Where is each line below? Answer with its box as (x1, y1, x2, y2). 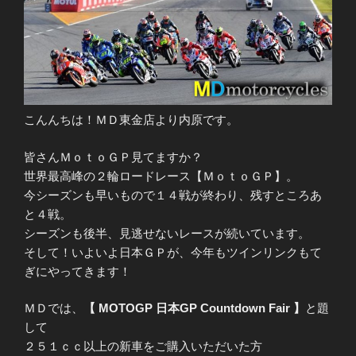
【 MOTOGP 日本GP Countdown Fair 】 (83, 301, 305, 315)
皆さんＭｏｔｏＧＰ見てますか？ (24, 149, 203, 164)
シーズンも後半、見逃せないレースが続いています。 (24, 226, 310, 240)
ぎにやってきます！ (24, 264, 131, 278)
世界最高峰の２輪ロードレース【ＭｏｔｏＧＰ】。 (24, 168, 298, 183)
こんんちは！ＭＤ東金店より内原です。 (24, 113, 238, 127)
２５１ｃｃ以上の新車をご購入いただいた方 (24, 339, 262, 354)
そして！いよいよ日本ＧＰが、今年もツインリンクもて (24, 245, 322, 259)
